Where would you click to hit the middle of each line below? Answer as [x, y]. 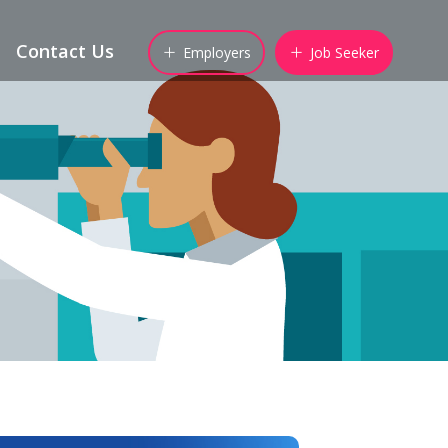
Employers [217, 52]
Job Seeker [344, 52]
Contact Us [65, 51]
